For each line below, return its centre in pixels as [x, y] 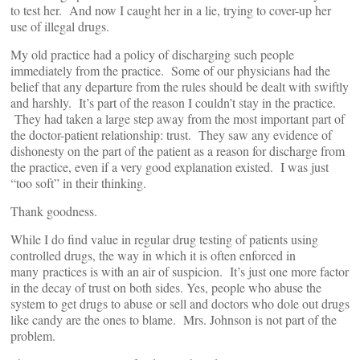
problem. [33, 335]
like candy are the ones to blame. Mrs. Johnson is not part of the [174, 319]
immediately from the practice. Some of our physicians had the [170, 70]
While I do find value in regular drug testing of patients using [164, 239]
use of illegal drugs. [60, 26]
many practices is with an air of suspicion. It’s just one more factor [180, 271]
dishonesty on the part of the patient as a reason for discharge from [178, 150]
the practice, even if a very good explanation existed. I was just [170, 166]
